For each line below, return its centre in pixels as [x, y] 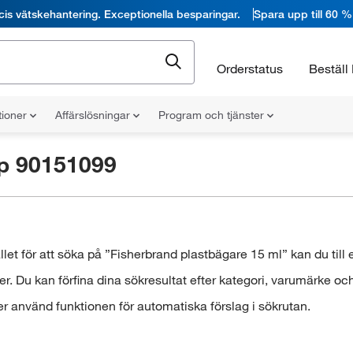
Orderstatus [250, 68]
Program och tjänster [213, 115]
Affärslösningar [94, 115]
